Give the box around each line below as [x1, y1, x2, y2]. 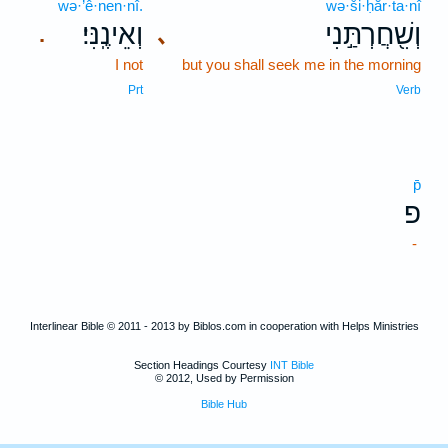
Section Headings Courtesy [134, 359, 270, 371]
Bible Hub [201, 398, 247, 410]
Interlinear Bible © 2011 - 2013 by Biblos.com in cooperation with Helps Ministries [29, 320, 419, 332]
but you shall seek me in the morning [182, 56, 421, 73]
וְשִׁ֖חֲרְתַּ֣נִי [325, 19, 421, 50]
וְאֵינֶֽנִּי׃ [82, 19, 143, 50]
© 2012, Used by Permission [154, 372, 294, 384]
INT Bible [270, 359, 314, 371]
